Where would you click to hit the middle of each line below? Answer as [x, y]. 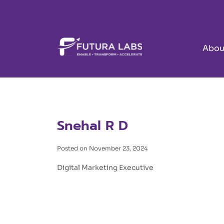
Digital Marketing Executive [105, 167]
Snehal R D [92, 125]
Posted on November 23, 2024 [102, 148]
